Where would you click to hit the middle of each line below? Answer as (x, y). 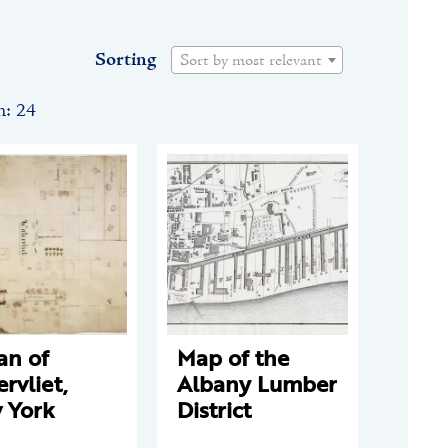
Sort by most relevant (251, 61)
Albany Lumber (257, 383)
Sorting (125, 59)
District (214, 409)
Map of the (233, 357)
